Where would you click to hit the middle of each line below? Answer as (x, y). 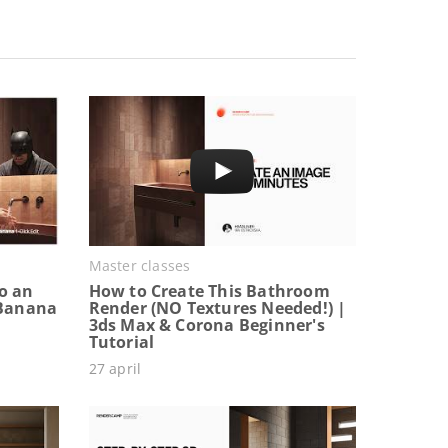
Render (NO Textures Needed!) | (217, 307)
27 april (115, 368)
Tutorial (121, 341)
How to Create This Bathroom (209, 290)
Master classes (139, 265)
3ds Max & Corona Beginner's (206, 324)
